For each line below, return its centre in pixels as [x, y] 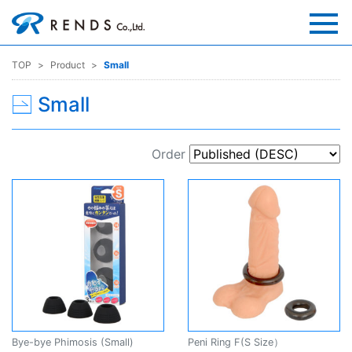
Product [68, 64]
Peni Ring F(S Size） [236, 342]
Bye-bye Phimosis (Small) [73, 342]
